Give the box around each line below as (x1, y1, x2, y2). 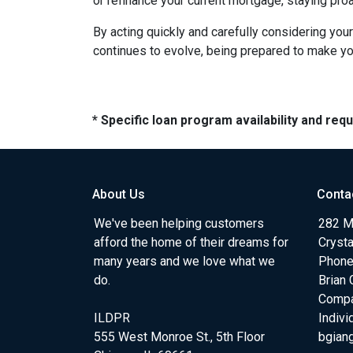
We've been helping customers (94, 216, 264, 231)
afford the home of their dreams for (94, 235, 288, 250)
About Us (92, 187, 145, 202)
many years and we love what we (94, 254, 275, 269)
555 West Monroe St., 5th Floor (94, 329, 268, 344)
